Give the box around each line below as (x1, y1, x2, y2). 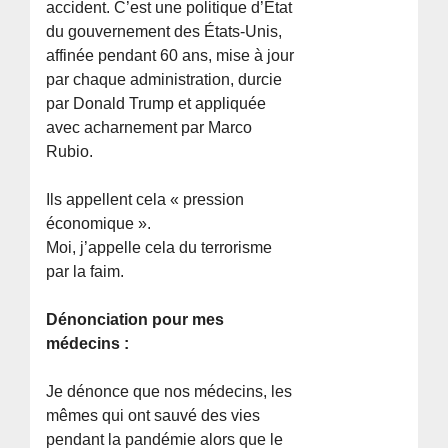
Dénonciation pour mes (46, 310, 225, 328)
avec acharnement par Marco (46, 118, 253, 136)
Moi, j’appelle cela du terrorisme (46, 238, 273, 256)
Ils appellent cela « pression (46, 190, 245, 208)
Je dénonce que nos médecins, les (46, 382, 293, 400)
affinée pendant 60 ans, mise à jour (46, 46, 295, 64)
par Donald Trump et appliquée (46, 94, 267, 112)
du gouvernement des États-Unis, (46, 22, 283, 40)
